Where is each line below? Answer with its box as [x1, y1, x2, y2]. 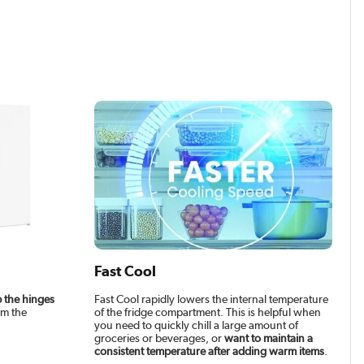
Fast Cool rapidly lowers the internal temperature [94, 292, 329, 305]
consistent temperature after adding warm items [94, 344, 325, 357]
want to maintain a [224, 331, 314, 344]
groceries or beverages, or [94, 331, 225, 344]
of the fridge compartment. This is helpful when [94, 305, 322, 318]
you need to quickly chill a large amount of [94, 318, 299, 331]
